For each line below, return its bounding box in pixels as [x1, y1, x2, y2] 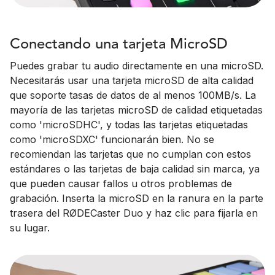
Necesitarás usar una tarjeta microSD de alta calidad [10, 74, 254, 87]
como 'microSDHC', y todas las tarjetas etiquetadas [10, 118, 248, 131]
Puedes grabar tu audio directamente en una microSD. [10, 60, 263, 72]
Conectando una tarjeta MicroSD [10, 37, 228, 52]
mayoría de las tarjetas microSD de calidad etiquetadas [10, 104, 263, 116]
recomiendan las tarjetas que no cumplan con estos [10, 148, 251, 160]
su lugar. [10, 222, 50, 234]
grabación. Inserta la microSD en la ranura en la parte [10, 192, 263, 204]
